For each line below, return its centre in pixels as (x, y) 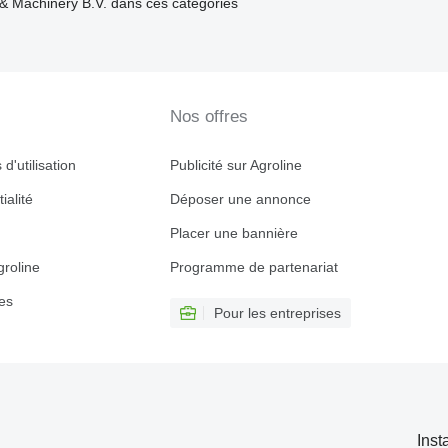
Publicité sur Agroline (235, 165)
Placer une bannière (233, 233)
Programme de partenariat (253, 267)
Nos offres (208, 116)
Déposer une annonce (240, 199)
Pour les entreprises (277, 313)
